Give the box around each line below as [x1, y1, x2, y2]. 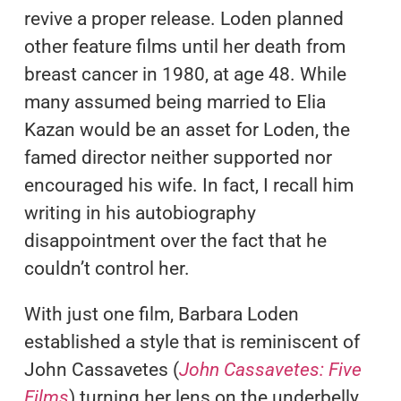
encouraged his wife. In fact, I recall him [23, 174, 354, 196]
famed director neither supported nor [23, 146, 332, 168]
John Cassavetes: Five [178, 358, 362, 380]
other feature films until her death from [23, 35, 346, 57]
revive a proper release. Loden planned [23, 7, 344, 30]
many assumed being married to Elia [23, 90, 326, 113]
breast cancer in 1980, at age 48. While [23, 63, 346, 85]
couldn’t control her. [23, 257, 190, 279]
